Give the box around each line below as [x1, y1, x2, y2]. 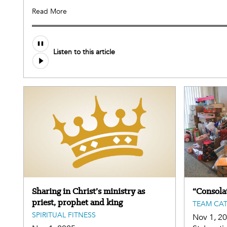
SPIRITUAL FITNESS [32, 210, 96, 220]
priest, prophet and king [32, 196, 123, 208]
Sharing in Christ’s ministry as [32, 185, 145, 197]
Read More [32, 6, 67, 16]
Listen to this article [53, 47, 115, 57]
